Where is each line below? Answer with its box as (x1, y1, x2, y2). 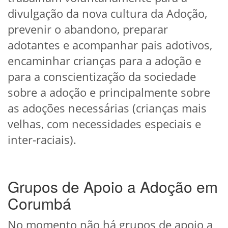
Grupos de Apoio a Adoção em (8, 175, 218, 197)
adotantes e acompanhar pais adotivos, (8, 37, 212, 52)
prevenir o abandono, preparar (8, 21, 168, 37)
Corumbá (8, 192, 71, 214)
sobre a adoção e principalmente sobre (8, 84, 210, 100)
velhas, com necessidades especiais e (8, 116, 201, 131)
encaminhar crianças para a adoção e (8, 52, 201, 68)
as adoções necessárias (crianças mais (8, 100, 207, 116)
